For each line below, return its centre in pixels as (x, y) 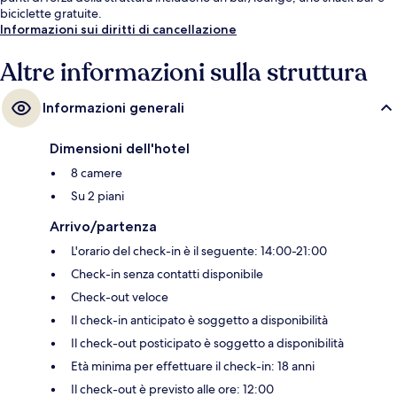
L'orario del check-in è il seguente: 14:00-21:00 (199, 251)
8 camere (97, 173)
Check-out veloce (120, 297)
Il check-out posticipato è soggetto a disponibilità (207, 343)
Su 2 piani (97, 196)
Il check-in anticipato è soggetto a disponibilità (199, 320)
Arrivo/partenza (103, 227)
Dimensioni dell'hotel (120, 149)
